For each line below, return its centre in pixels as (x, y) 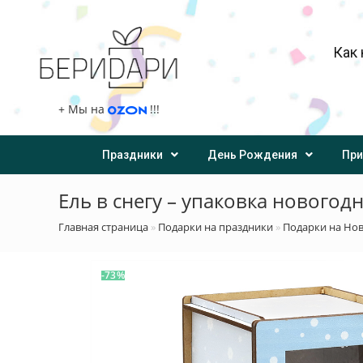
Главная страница (103, 227)
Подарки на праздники (216, 227)
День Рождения (252, 155)
